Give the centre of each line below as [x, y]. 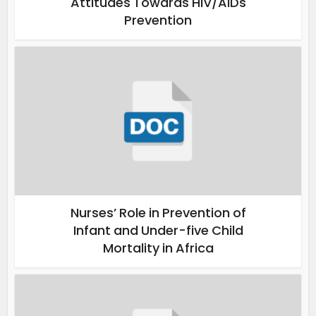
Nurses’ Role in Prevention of [158, 213]
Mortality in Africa [158, 248]
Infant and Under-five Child [158, 231]
